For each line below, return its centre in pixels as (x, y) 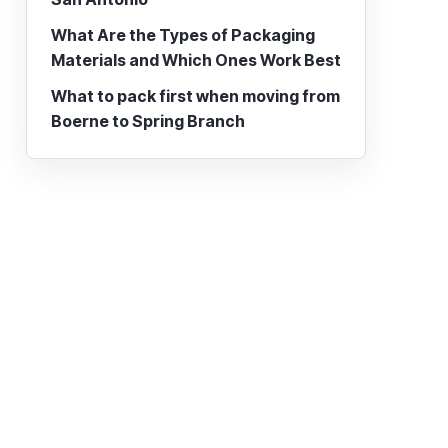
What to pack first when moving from (195, 96)
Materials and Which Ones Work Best (196, 60)
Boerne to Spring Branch (148, 121)
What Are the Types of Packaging (183, 35)
